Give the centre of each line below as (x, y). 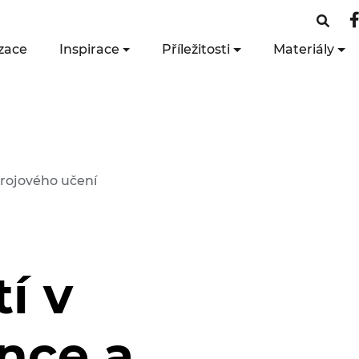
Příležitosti (196, 49)
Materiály (303, 49)
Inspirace (89, 49)
